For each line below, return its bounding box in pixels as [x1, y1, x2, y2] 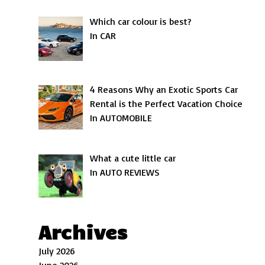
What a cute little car [90, 152, 176, 164]
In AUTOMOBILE [90, 112, 153, 124]
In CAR [90, 29, 117, 41]
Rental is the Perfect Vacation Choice [90, 98, 243, 110]
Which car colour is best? [90, 15, 192, 27]
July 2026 [38, 244, 76, 257]
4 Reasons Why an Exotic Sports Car [90, 83, 238, 96]
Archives [38, 218, 128, 244]
